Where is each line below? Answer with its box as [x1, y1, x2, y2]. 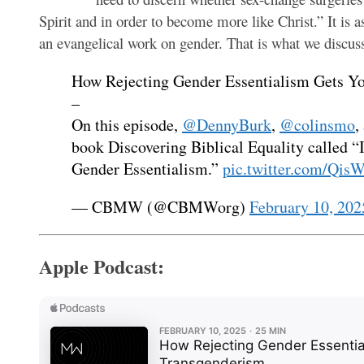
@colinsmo [279, 113, 355, 136]
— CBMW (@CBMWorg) [71, 195, 249, 218]
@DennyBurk [182, 113, 271, 136]
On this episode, [71, 113, 182, 136]
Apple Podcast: [39, 251, 164, 280]
